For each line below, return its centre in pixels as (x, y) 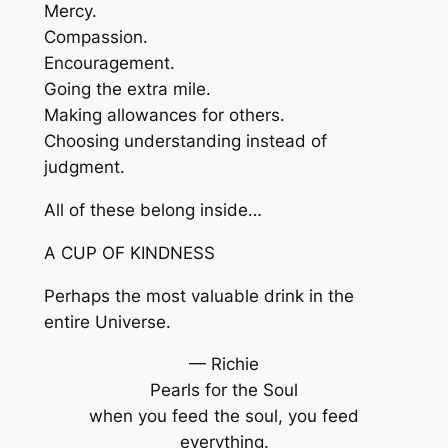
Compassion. (95, 37)
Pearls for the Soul (224, 390)
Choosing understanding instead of (185, 141)
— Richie (224, 364)
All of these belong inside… (152, 209)
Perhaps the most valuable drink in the (198, 295)
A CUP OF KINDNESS (129, 252)
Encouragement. (109, 63)
